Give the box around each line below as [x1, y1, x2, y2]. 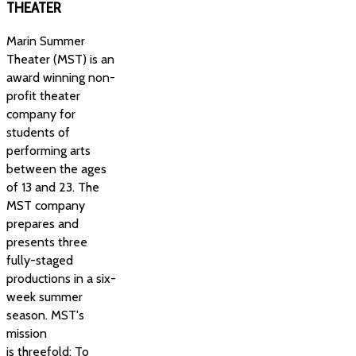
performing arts [6, 142, 91, 158]
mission [6, 325, 47, 341]
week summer [6, 288, 83, 304]
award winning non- [6, 69, 115, 85]
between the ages [6, 161, 106, 176]
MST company [6, 197, 85, 213]
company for [6, 106, 75, 122]
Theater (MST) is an [6, 51, 114, 67]
